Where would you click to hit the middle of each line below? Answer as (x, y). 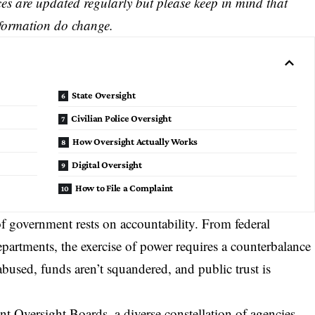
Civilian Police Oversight (121, 118)
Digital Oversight (107, 164)
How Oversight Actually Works (135, 141)
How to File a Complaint (124, 187)
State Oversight (104, 95)
